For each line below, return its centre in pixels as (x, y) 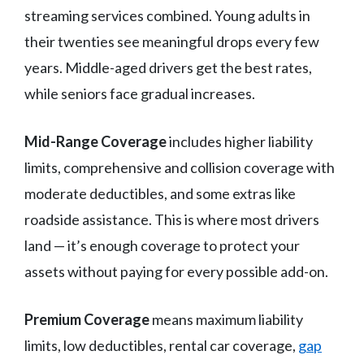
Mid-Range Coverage (95, 142)
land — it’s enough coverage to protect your (162, 246)
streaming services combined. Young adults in (167, 16)
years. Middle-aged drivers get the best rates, (168, 68)
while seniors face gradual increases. (140, 94)
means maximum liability (226, 320)
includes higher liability (240, 142)
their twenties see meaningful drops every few (172, 42)
